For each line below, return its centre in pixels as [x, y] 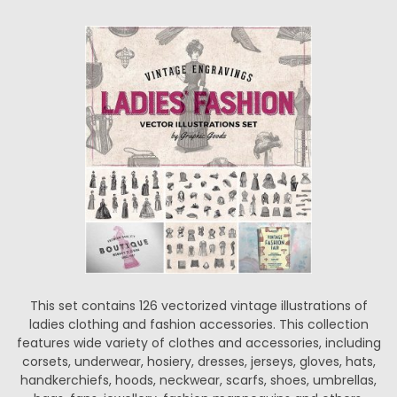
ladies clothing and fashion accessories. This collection [198, 324]
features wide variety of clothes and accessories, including [198, 343]
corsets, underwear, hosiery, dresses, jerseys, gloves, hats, [198, 362]
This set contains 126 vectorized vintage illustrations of [198, 306]
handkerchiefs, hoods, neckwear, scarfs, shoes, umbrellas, [198, 380]
